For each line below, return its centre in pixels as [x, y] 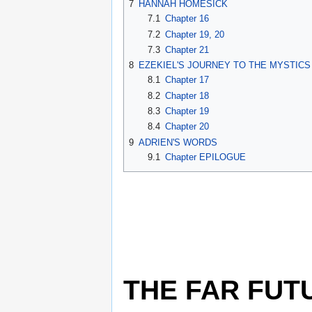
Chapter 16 [187, 19]
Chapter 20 [187, 127]
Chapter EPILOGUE [205, 157]
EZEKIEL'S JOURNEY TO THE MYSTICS [225, 65]
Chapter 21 [187, 50]
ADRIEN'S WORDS [178, 142]
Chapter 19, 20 [194, 34]
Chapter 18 [187, 95]
